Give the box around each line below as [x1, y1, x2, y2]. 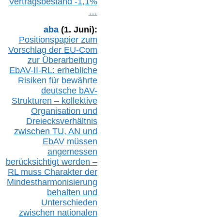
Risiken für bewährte [17, 75, 97, 85]
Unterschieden [41, 197, 97, 207]
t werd [56, 156, 80, 167]
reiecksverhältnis [32, 116, 97, 126]
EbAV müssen [42, 136, 97, 146]
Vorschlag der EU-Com [8, 45, 97, 55]
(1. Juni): [58, 24, 97, 34]
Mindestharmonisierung [6, 177, 97, 187]
